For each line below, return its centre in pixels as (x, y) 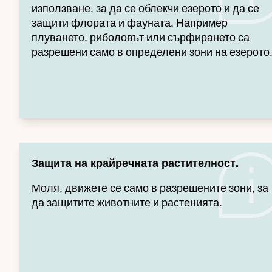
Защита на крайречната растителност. (135, 163)
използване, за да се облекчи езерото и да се (145, 8)
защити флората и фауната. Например (130, 23)
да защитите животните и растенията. (127, 202)
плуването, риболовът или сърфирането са (141, 37)
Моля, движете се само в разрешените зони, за (150, 188)
